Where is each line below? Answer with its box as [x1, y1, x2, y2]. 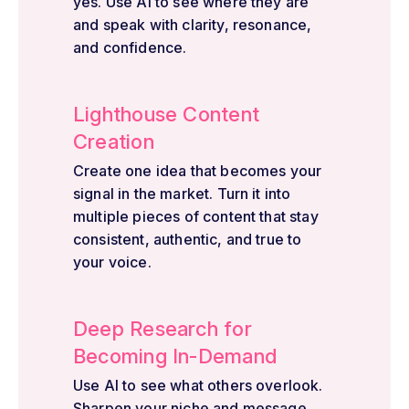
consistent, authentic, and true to [73, 229, 302, 248]
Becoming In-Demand [73, 343, 277, 368]
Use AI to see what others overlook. [73, 375, 323, 394]
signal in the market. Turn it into [73, 184, 291, 203]
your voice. [73, 252, 152, 271]
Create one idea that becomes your [73, 161, 322, 180]
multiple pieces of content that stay [73, 206, 319, 225]
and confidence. [73, 37, 187, 57]
